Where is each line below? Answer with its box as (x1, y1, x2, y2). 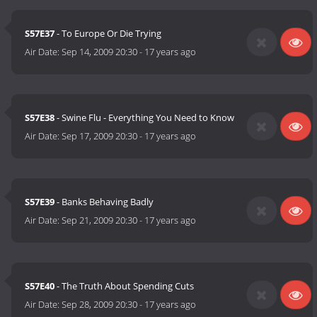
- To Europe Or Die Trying (54, 27, 162, 40)
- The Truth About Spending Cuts (54, 279, 195, 293)
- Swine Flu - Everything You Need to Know (54, 111, 235, 125)
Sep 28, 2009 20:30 (62, 298, 138, 311)
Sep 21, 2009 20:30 (62, 214, 138, 227)
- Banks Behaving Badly (54, 195, 154, 209)
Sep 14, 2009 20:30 (62, 45, 138, 59)
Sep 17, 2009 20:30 (62, 129, 138, 143)
